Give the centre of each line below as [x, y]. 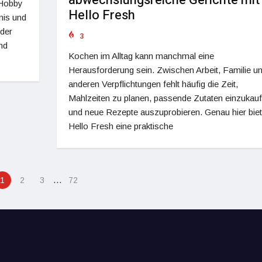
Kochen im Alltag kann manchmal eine [141, 56]
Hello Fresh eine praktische [120, 126]
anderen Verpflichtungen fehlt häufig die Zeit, [153, 84]
